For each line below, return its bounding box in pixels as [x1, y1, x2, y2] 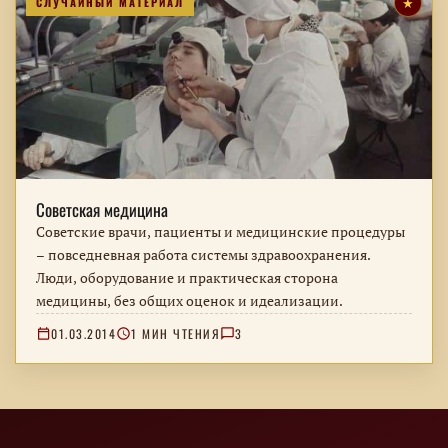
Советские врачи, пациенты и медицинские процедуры [36, 222, 405, 241]
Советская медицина [36, 196, 168, 222]
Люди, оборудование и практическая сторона [36, 268, 338, 287]
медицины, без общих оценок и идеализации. [36, 291, 343, 310]
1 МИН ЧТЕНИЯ [131, 324, 220, 342]
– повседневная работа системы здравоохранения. [36, 245, 371, 264]
